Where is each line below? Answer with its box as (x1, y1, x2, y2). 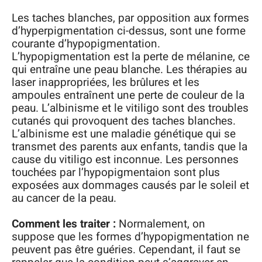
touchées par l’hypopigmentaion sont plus (12, 164, 220, 181)
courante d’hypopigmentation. (12, 35, 160, 52)
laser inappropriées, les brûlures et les (12, 74, 199, 91)
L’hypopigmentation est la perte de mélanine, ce (12, 48, 250, 65)
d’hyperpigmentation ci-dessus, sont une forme (12, 22, 246, 39)
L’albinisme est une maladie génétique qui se (12, 125, 236, 142)
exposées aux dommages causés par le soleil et (12, 177, 249, 194)
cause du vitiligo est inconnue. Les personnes (12, 151, 239, 168)
